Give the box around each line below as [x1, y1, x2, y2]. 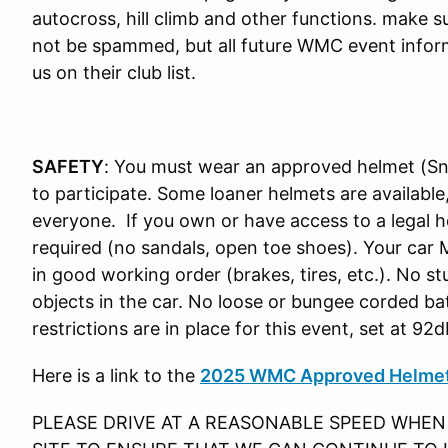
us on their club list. [32, 62, 196, 84]
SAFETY [32, 156, 104, 178]
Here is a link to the [32, 365, 200, 387]
